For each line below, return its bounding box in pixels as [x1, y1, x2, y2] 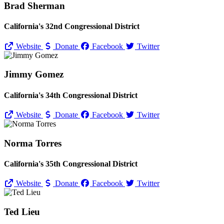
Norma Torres [4, 137, 61, 148]
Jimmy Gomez [4, 69, 63, 80]
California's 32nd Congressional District [4, 22, 139, 31]
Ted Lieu [4, 206, 40, 217]
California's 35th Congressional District [4, 159, 137, 168]
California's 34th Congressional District [4, 90, 137, 99]
